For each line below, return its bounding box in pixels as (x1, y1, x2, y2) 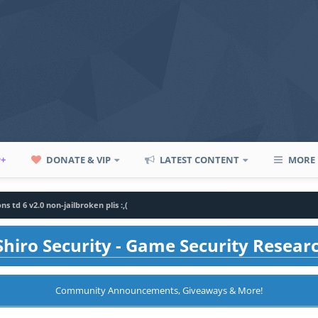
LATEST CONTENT (158, 153, 240, 166)
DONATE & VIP (44, 153, 111, 166)
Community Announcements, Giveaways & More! (55, 284, 263, 297)
